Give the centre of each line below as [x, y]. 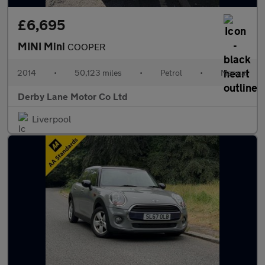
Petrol [171, 72]
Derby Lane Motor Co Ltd [73, 96]
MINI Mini [43, 46]
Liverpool [51, 119]
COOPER [86, 46]
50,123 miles [98, 72]
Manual [234, 72]
